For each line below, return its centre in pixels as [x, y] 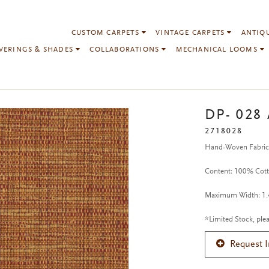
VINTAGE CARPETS [192, 33]
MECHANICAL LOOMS [218, 50]
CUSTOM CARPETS [107, 33]
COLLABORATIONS [126, 50]
